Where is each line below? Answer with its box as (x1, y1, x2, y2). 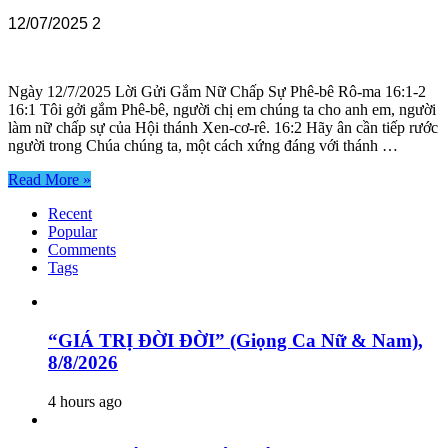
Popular (48, 223, 97, 241)
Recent (48, 205, 92, 223)
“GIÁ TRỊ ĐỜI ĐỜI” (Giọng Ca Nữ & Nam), (48, 329, 423, 351)
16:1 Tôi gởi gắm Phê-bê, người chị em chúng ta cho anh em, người (8, 101, 436, 119)
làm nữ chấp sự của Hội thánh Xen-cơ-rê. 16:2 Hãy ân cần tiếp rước (8, 119, 438, 137)
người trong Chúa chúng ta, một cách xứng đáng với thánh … (8, 137, 398, 155)
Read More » (8, 171, 91, 189)
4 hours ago (48, 392, 122, 410)
